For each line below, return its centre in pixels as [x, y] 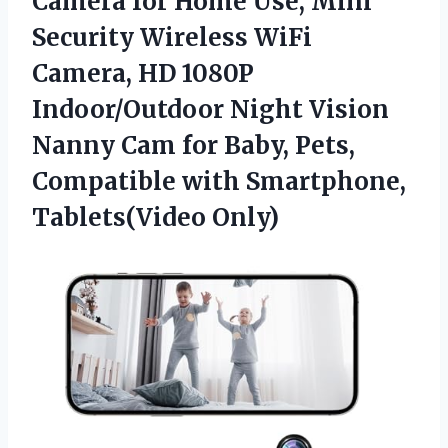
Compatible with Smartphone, [219, 181]
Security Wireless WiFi [172, 37]
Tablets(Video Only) [155, 217]
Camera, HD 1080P [143, 73]
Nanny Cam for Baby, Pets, [193, 145]
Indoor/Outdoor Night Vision [210, 109]
